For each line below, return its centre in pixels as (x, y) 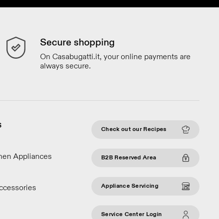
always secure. (66, 66)
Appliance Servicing (130, 186)
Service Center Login (132, 214)
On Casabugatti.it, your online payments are (116, 57)
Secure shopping (78, 42)
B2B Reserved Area (129, 158)
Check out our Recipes (134, 129)
